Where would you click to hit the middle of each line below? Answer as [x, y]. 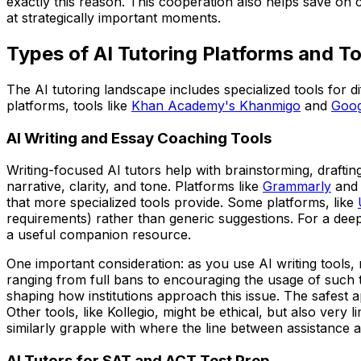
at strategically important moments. [114, 18]
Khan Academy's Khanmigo [216, 105]
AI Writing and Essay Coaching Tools [139, 138]
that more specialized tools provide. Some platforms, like [180, 203]
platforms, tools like [67, 105]
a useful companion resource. [99, 235]
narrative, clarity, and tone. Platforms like [133, 187]
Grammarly [297, 187]
